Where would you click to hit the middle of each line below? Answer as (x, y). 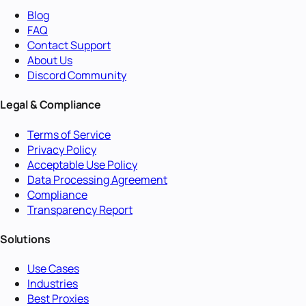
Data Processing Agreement (97, 179)
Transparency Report (80, 209)
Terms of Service (69, 134)
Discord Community (77, 75)
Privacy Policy (62, 149)
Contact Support (69, 45)
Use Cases (53, 269)
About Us (50, 60)
